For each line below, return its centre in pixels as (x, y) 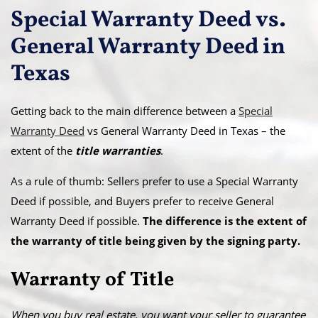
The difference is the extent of (225, 221)
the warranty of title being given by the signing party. (155, 241)
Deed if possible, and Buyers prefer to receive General (142, 201)
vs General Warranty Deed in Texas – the (185, 131)
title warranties (116, 150)
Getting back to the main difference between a (125, 111)
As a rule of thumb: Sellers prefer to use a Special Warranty (154, 181)
